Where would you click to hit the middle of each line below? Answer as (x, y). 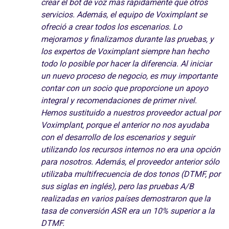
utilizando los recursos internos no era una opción (131, 149)
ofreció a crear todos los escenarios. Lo (111, 27)
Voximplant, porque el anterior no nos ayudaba (125, 125)
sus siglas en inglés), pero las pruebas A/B (117, 186)
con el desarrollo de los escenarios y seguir (118, 137)
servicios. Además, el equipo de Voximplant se (124, 14)
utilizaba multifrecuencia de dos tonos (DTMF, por (131, 174)
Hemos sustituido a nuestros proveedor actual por (131, 112)
